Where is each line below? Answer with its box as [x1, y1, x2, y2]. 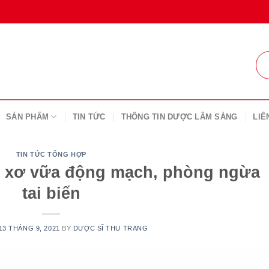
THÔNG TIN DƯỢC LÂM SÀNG [121, 112, 238, 121]
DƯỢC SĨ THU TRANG [73, 224, 148, 232]
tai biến [22, 183, 80, 202]
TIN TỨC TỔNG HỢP [16, 151, 86, 158]
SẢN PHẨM [6, 112, 49, 121]
